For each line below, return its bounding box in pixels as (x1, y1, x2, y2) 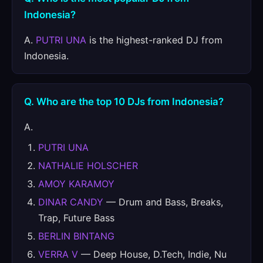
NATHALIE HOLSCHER (38, 160, 138, 171)
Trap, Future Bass (38, 212, 114, 224)
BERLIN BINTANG (38, 230, 114, 242)
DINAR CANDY (38, 196, 103, 208)
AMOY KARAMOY (38, 178, 114, 190)
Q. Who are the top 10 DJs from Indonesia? (24, 96, 224, 107)
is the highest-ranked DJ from (86, 34, 222, 46)
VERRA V (38, 248, 78, 260)
